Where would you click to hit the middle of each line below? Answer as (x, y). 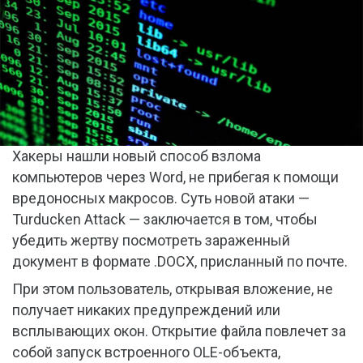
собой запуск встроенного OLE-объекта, (146, 352)
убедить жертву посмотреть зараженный (151, 241)
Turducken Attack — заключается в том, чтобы (165, 220)
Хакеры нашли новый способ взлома (137, 156)
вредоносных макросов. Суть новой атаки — (161, 199)
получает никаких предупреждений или (146, 310)
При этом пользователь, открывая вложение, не (173, 289)
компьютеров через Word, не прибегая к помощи (175, 177)
